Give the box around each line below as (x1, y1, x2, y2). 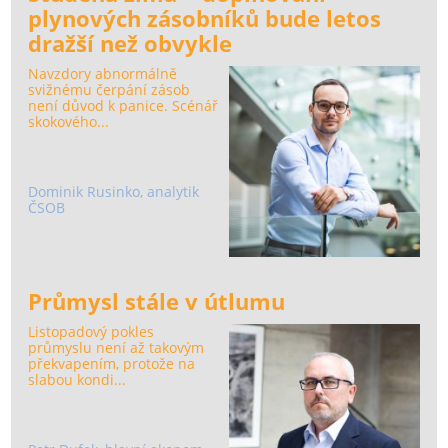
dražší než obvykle (28, 28, 233, 60)
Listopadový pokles (28, 322, 155, 342)
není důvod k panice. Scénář (28, 96, 219, 116)
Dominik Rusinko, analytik (28, 181, 200, 201)
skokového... (28, 112, 110, 132)
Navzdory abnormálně (28, 64, 178, 84)
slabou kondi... (28, 370, 127, 390)
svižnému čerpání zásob (28, 80, 191, 100)
